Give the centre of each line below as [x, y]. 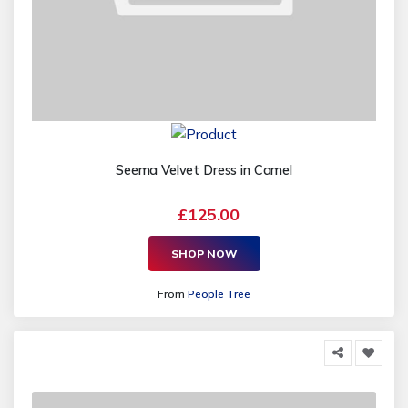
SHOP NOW [204, 253]
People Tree [219, 294]
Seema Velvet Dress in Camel [204, 171]
